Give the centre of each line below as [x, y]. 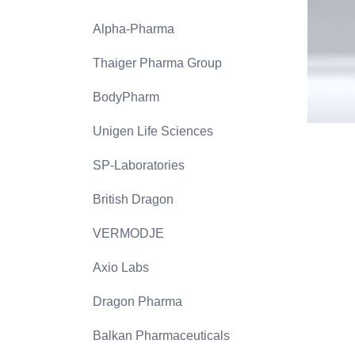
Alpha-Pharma [134, 29]
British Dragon [133, 199]
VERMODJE [128, 233]
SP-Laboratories [139, 165]
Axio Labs [121, 267]
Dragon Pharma [137, 302]
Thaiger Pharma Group [157, 63]
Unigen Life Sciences [153, 131]
